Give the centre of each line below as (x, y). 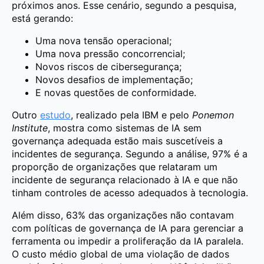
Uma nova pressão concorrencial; (110, 54)
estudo (55, 115)
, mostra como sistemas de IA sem (125, 128)
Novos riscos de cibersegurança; (108, 67)
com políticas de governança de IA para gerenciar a (128, 228)
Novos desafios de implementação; (114, 80)
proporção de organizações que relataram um (115, 167)
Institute (30, 128)
